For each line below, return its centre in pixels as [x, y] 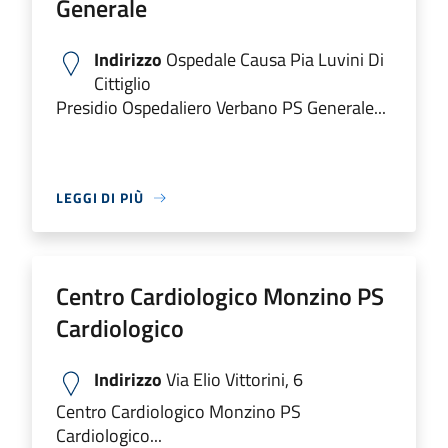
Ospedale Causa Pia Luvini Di [273, 59]
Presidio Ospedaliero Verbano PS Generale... [221, 107]
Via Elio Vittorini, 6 [232, 379]
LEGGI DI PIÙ [100, 197]
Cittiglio [122, 83]
